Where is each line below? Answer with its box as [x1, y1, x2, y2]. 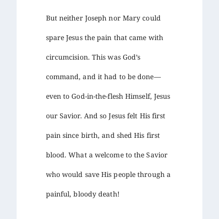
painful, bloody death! [45, 189, 120, 198]
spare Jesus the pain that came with [45, 32, 164, 42]
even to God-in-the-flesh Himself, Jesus [45, 91, 171, 101]
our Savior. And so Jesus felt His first [45, 110, 166, 120]
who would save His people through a [45, 169, 171, 179]
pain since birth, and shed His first [45, 130, 160, 140]
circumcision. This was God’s [45, 52, 141, 62]
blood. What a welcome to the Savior [45, 150, 168, 159]
